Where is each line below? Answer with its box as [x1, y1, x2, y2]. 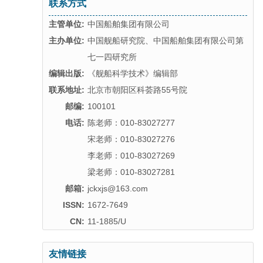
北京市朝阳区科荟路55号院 [87, 85, 187, 95]
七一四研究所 [87, 52, 137, 62]
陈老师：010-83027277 [87, 118, 175, 127]
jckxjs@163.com [87, 184, 148, 193]
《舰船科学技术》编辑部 [87, 69, 178, 78]
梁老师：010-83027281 [87, 167, 175, 177]
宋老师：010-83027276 [87, 134, 175, 144]
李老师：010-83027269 [87, 151, 175, 160]
